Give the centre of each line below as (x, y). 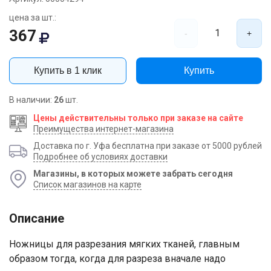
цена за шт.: (33, 17)
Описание (37, 218)
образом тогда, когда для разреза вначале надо (117, 258)
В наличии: (31, 100)
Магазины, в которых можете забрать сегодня (133, 173)
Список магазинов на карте (87, 184)
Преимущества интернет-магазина (103, 129)
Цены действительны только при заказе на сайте (138, 118)
